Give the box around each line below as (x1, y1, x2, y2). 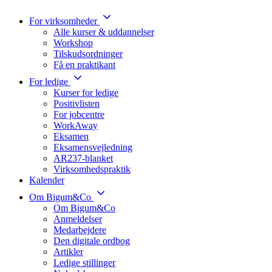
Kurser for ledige (53, 87, 118, 98)
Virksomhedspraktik (53, 164, 131, 175)
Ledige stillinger (53, 257, 115, 268)
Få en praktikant (53, 59, 115, 70)
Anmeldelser (53, 214, 102, 225)
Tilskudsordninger (53, 49, 123, 59)
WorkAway (53, 120, 98, 131)
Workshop (53, 38, 93, 49)
